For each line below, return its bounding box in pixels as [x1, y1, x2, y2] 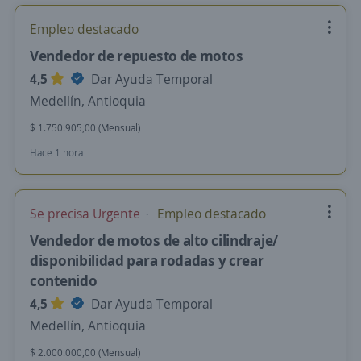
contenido [30, 271, 98, 290]
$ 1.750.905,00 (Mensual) [30, 121, 140, 135]
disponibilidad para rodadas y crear [30, 251, 264, 270]
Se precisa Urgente [30, 205, 143, 222]
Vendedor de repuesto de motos [30, 46, 243, 65]
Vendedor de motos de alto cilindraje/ [30, 230, 278, 250]
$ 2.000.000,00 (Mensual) [30, 346, 140, 359]
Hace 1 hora [30, 146, 83, 160]
